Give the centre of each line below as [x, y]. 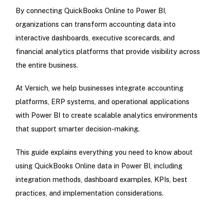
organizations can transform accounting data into [95, 24]
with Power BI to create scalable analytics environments [106, 115]
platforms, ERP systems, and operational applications [102, 102]
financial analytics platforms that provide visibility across [108, 52]
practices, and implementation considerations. [89, 193]
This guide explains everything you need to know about [104, 152]
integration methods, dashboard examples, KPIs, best [101, 179]
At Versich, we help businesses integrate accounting [99, 88]
